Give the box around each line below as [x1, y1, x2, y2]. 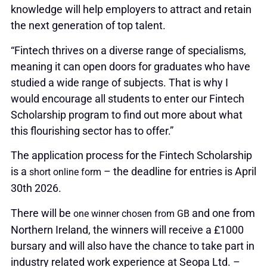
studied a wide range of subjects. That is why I [10, 76, 228, 89]
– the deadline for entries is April [101, 165, 256, 178]
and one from [189, 206, 255, 219]
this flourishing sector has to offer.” [10, 124, 173, 137]
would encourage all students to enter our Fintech [10, 92, 244, 105]
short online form [29, 166, 101, 178]
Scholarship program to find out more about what [10, 108, 243, 121]
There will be [10, 206, 73, 219]
